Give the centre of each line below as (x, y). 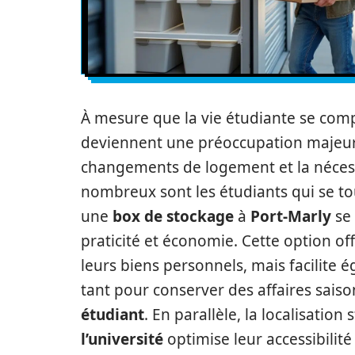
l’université (122, 339)
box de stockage (173, 216)
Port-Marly (291, 216)
